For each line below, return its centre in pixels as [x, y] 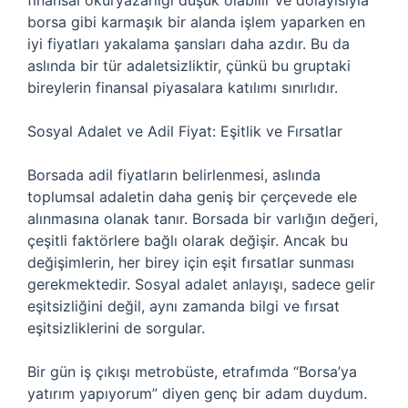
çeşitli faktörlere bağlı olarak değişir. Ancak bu [188, 240]
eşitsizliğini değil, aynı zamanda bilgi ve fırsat [184, 306]
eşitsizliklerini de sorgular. [116, 328]
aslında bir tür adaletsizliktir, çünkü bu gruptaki [189, 66]
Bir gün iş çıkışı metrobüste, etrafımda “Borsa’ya [192, 372]
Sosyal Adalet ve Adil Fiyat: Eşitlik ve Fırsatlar [185, 131]
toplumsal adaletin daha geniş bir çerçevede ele [192, 197]
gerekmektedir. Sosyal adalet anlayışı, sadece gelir [201, 284]
